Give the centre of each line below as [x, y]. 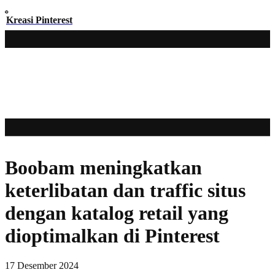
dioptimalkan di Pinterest [112, 235]
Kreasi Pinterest [39, 20]
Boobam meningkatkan [103, 167]
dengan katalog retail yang [117, 213]
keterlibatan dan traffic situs [125, 190]
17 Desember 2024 [42, 266]
